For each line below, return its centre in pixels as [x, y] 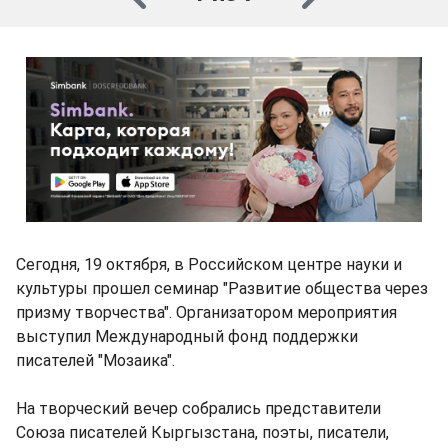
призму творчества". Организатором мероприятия [206, 312]
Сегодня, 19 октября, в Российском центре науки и [209, 264]
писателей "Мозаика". [95, 360]
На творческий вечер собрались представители [198, 408]
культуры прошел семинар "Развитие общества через [222, 288]
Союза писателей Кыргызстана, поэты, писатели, [202, 432]
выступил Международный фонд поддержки [187, 336]
